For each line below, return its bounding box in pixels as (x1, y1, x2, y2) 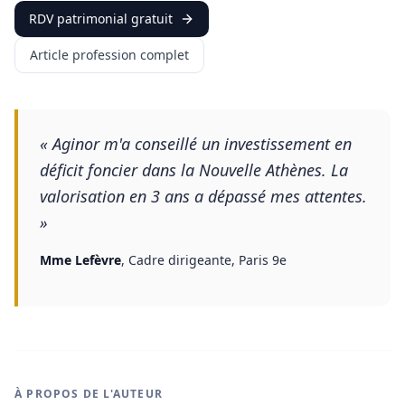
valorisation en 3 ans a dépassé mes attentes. (40, 185, 367, 207)
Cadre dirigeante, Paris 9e (128, 251, 287, 268)
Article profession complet (30, 46, 189, 63)
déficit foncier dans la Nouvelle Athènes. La (40, 159, 348, 181)
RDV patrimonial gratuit (29, 10, 173, 27)
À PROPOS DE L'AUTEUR (14, 386, 163, 401)
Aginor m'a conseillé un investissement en (52, 133, 352, 155)
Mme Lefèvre (40, 251, 121, 268)
